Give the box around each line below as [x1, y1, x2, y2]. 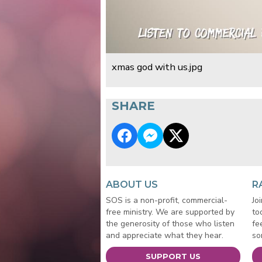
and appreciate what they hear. [105, 230, 223, 242]
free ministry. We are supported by [105, 206, 235, 218]
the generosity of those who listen [105, 218, 235, 230]
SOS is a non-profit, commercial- [105, 195, 227, 206]
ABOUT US [105, 179, 158, 191]
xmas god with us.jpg [111, 60, 202, 74]
